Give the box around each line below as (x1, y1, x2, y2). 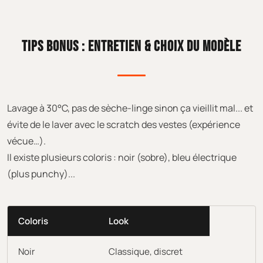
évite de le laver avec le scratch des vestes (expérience (7, 117, 240, 131)
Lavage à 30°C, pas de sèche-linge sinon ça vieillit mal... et (7, 101, 253, 114)
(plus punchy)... (7, 167, 75, 180)
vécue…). (7, 134, 46, 147)
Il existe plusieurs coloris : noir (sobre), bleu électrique (7, 150, 237, 164)
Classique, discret (109, 245, 183, 258)
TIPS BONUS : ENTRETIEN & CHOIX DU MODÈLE (22, 38, 241, 55)
